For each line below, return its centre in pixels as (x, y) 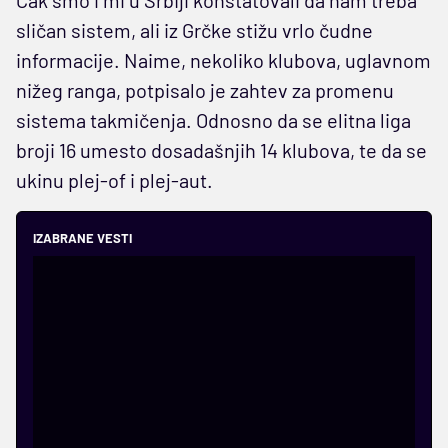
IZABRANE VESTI (82, 237)
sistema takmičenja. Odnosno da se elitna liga (213, 119)
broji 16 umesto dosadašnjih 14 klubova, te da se (221, 149)
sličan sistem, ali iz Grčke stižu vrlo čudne (194, 29)
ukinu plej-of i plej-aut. (114, 179)
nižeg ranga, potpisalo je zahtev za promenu (205, 89)
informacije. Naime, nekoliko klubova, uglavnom (223, 59)
